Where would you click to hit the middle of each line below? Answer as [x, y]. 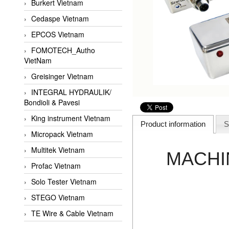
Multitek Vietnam [58, 150]
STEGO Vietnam [58, 198]
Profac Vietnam [56, 166]
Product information [173, 124]
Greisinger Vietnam [62, 76]
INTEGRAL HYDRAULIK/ [71, 92]
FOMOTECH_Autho [63, 50]
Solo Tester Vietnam [64, 182]
